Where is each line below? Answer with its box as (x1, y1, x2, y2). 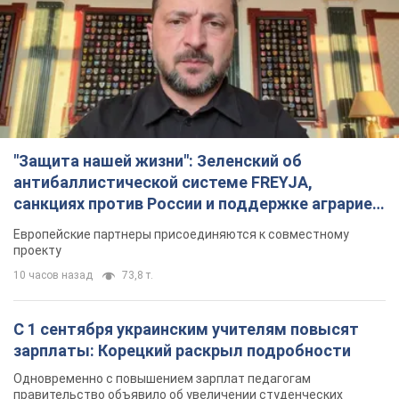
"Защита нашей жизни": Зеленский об (13, 151, 302, 170)
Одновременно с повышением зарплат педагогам (13, 370, 311, 386)
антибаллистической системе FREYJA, (13, 172, 313, 191)
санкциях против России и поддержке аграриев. (13, 193, 386, 213)
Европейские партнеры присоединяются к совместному (13, 226, 349, 241)
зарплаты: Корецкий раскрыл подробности (13, 340, 351, 360)
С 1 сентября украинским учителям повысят (13, 319, 359, 338)
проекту (13, 242, 61, 257)
